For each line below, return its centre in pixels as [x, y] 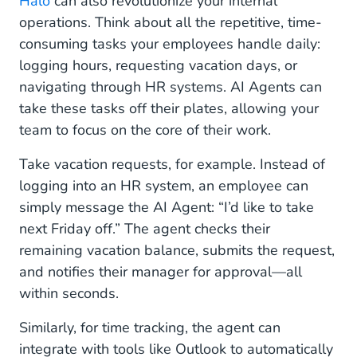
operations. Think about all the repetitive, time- [171, 22]
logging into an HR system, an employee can [164, 185]
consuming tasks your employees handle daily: [170, 43]
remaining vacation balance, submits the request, [177, 250]
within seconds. [69, 293]
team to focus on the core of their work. [145, 129]
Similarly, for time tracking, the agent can [150, 327]
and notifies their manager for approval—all [161, 271]
